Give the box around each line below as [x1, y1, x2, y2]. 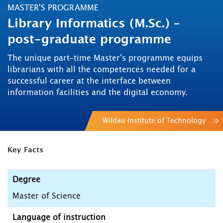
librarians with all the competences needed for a [7, 66, 196, 74]
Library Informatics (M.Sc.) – [7, 18, 180, 30]
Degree [12, 176, 40, 184]
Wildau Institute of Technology [103, 117, 206, 125]
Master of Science [12, 192, 81, 201]
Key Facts [7, 146, 43, 154]
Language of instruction [12, 214, 106, 222]
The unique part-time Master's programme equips [7, 54, 203, 63]
